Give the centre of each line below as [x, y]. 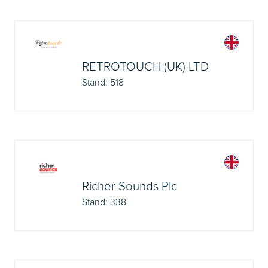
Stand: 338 [104, 202]
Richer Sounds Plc [130, 185]
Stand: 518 [103, 82]
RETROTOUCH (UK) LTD [145, 66]
